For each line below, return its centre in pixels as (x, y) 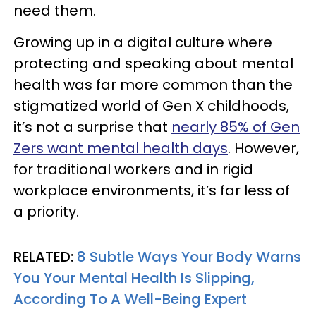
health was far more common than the (153, 84)
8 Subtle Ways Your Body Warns (189, 256)
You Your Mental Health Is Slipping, (134, 278)
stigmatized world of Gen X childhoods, (151, 105)
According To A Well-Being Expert (130, 299)
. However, (263, 148)
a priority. (46, 211)
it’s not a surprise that (92, 127)
